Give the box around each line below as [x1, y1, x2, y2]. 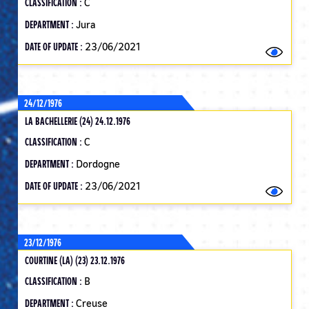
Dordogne [76, 157, 120, 170]
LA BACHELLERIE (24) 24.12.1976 [25, 114, 130, 128]
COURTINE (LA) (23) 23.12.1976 [25, 253, 125, 267]
